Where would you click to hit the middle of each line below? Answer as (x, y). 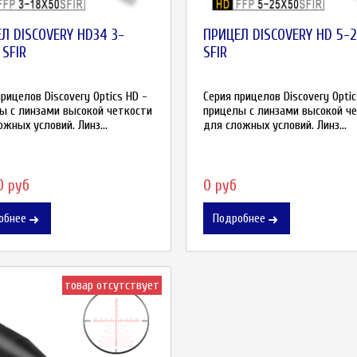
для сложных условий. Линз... (275, 125)
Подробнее (239, 219)
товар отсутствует (112, 286)
